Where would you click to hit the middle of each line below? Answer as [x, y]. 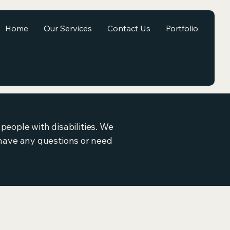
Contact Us [129, 28]
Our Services [68, 28]
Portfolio [182, 28]
